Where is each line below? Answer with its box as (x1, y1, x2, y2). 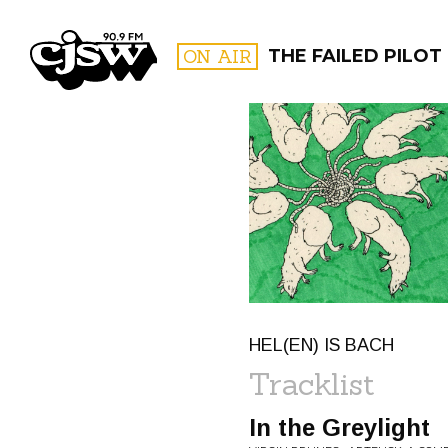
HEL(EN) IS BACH (249, 335, 394, 355)
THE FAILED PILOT (268, 45, 442, 67)
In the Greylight (249, 414, 430, 441)
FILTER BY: (325, 168, 376, 181)
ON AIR (183, 45, 252, 68)
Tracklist (249, 365, 375, 403)
